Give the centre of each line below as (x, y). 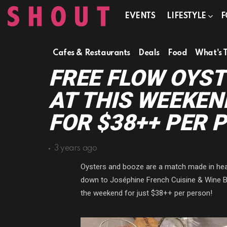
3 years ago (76, 148)
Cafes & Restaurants (92, 53)
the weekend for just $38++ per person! (146, 193)
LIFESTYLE (186, 16)
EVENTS (140, 16)
